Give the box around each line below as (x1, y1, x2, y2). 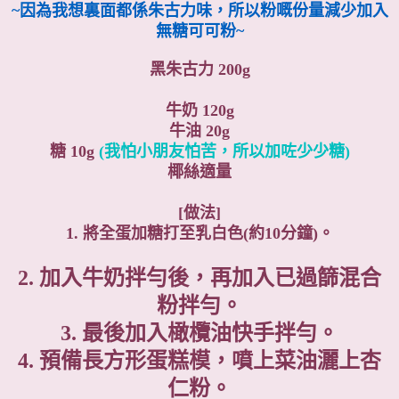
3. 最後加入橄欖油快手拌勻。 (61, 321, 338, 345)
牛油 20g (169, 121, 230, 140)
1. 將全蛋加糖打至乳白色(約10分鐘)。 (65, 224, 334, 242)
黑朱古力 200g (149, 60, 250, 78)
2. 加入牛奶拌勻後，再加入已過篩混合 (18, 265, 381, 289)
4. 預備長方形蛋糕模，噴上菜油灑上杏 (18, 348, 381, 372)
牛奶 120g (165, 101, 234, 119)
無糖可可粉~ (155, 21, 244, 40)
